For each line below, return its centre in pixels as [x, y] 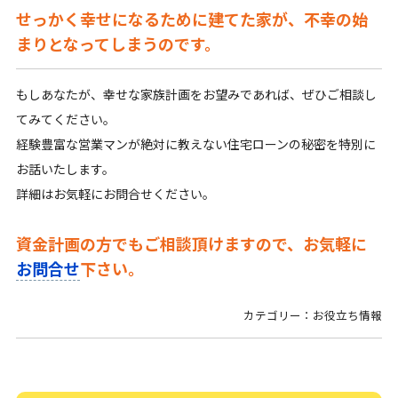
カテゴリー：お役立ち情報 [313, 315]
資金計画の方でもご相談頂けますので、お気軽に [191, 244]
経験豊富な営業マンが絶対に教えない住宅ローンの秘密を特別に [195, 144]
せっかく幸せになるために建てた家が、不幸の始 [191, 19]
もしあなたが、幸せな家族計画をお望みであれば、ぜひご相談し [196, 95]
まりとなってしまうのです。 [118, 44]
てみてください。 [65, 119]
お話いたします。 [65, 169]
